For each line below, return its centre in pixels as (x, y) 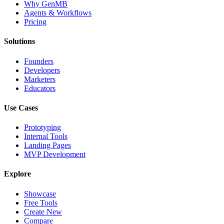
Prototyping (42, 127)
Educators (40, 88)
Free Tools (41, 202)
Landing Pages (47, 145)
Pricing (35, 22)
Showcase (40, 193)
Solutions (19, 41)
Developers (42, 70)
